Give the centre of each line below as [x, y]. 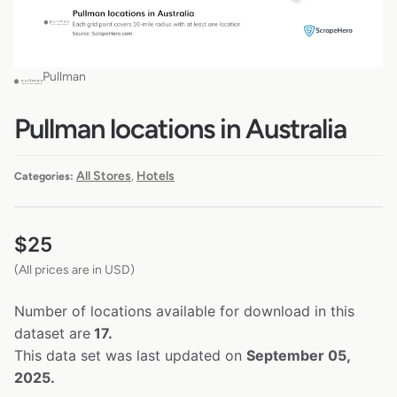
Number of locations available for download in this [184, 311]
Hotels [156, 176]
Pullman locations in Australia [180, 128]
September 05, [298, 356]
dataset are [52, 334]
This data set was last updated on [130, 356]
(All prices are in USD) [74, 270]
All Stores [104, 176]
